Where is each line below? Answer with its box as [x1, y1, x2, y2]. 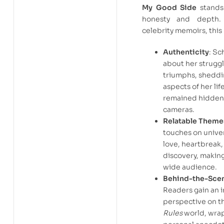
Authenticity [163, 47, 209, 57]
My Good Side [142, 3, 197, 12]
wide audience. [163, 162, 217, 172]
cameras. [163, 105, 194, 114]
